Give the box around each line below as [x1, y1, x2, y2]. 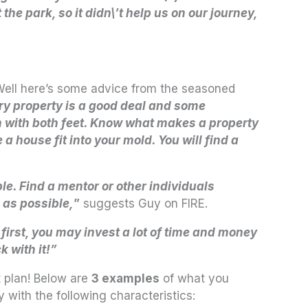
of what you [159, 271, 229, 285]
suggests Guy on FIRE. [80, 196, 208, 210]
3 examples [91, 271, 159, 285]
